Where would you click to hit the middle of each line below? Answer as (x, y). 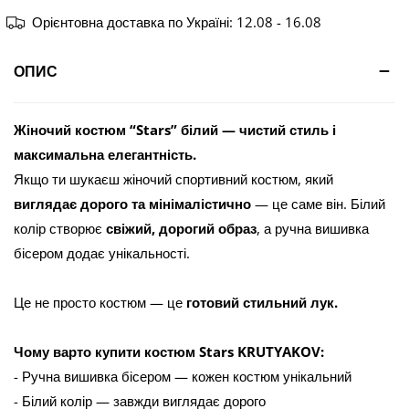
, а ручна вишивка (313, 228)
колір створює (60, 228)
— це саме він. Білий (318, 204)
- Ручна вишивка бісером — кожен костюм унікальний (183, 376)
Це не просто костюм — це (100, 302)
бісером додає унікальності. (102, 253)
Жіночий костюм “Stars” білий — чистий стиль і (175, 130)
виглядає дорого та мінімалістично (132, 204)
